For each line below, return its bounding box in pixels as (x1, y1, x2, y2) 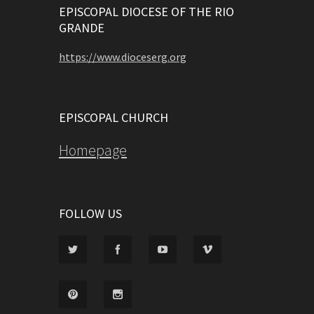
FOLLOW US (59, 205, 122, 222)
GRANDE (59, 20, 104, 36)
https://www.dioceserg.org (59, 50, 186, 64)
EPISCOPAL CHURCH (59, 109, 168, 126)
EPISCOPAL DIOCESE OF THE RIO (59, 4, 234, 20)
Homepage (59, 140, 127, 161)
